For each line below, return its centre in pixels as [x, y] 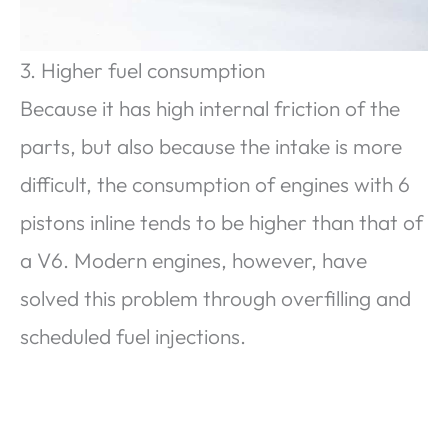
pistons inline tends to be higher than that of [221, 221]
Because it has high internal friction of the [210, 107]
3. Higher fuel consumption [142, 69]
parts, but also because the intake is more [211, 145]
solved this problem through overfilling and [215, 297]
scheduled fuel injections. [133, 335]
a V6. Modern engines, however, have [193, 259]
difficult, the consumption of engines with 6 [215, 183]
